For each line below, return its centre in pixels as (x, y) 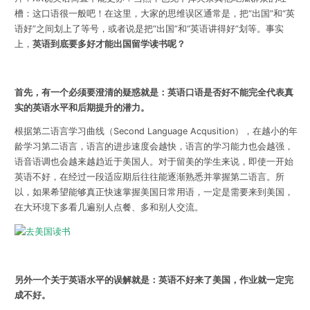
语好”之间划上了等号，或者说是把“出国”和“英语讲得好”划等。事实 (149, 29)
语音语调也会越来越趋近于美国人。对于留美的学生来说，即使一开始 (154, 162)
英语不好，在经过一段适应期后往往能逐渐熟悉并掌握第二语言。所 (149, 177)
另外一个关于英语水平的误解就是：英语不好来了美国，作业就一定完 (154, 280)
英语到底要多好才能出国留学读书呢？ (109, 44)
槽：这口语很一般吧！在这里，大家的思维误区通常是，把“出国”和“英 (154, 14)
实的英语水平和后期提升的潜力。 (82, 107)
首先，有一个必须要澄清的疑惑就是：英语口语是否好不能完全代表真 (154, 92)
